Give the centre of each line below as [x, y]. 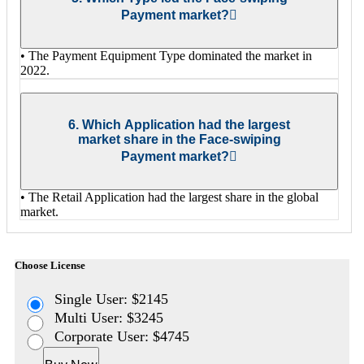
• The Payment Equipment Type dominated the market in [166, 55]
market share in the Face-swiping [179, 140]
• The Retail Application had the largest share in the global [169, 197]
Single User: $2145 [112, 299]
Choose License [50, 266]
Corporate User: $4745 [122, 336]
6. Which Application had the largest [179, 125]
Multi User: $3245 [109, 317]
